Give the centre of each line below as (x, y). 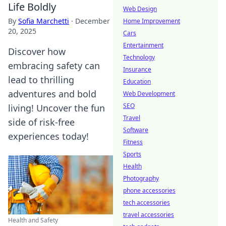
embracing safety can (54, 66)
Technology (139, 57)
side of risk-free (41, 122)
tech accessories (147, 203)
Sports (132, 154)
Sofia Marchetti (44, 21)
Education (137, 81)
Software (136, 130)
